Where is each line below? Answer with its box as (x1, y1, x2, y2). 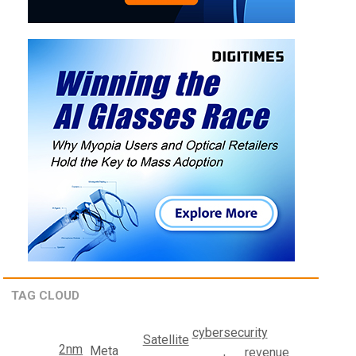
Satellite (142, 331, 189, 347)
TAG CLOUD (11, 288, 80, 304)
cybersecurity (192, 324, 268, 340)
